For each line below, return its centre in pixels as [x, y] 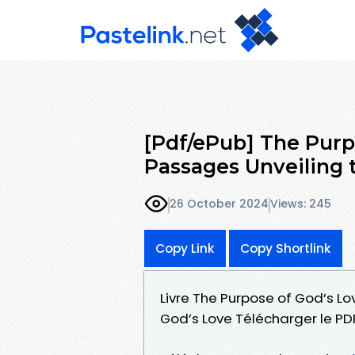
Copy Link [185, 248]
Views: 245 [301, 204]
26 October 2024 [219, 204]
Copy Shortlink [286, 248]
